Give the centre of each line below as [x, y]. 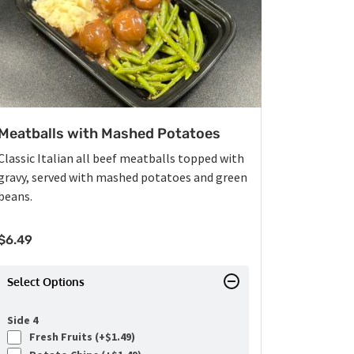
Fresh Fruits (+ [65, 337]
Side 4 [23, 320]
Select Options [46, 282]
